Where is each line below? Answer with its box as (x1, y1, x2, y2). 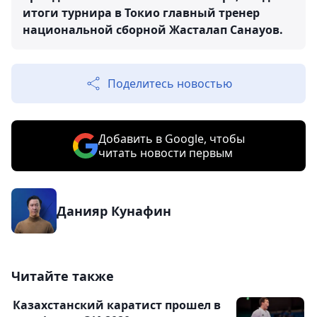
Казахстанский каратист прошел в (13, 297, 221, 313)
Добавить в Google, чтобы (98, 131, 245, 146)
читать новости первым (98, 145, 233, 161)
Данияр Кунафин (57, 202, 171, 219)
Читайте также (11, 267, 114, 284)
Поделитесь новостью (108, 76, 232, 91)
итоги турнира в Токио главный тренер (23, 5, 260, 21)
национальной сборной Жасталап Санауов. (23, 22, 283, 38)
